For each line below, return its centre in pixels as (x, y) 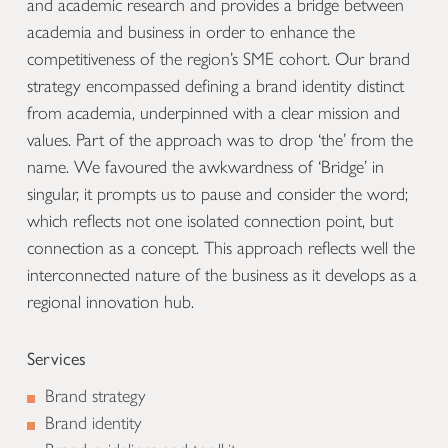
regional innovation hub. (110, 302)
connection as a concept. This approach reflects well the (221, 248)
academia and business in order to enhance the (191, 32)
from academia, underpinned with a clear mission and (213, 113)
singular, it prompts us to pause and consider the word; (217, 194)
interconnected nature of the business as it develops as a (222, 275)
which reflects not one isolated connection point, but (210, 221)
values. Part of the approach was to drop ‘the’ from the (220, 140)
